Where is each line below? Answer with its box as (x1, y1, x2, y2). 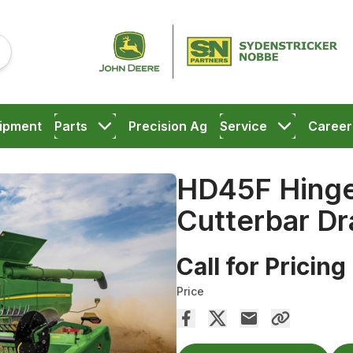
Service (219, 118, 267, 134)
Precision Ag (128, 118, 207, 134)
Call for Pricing (176, 252, 346, 281)
